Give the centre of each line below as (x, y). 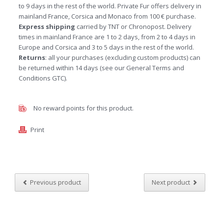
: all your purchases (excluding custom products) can (123, 57)
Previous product (55, 182)
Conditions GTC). (43, 78)
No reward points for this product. (83, 108)
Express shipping (47, 27)
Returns (32, 57)
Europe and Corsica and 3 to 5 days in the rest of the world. (106, 47)
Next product (171, 182)
